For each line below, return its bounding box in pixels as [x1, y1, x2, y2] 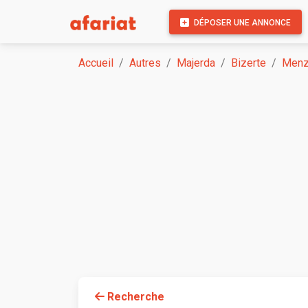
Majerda [177, 56, 215, 69]
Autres [129, 56, 161, 69]
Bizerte [231, 56, 266, 69]
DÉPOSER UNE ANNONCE [192, 17, 291, 27]
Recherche [104, 290, 164, 304]
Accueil [78, 56, 113, 69]
